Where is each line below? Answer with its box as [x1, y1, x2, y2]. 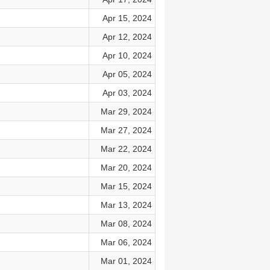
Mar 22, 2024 [100, 144, 152, 154]
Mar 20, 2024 [100, 163, 152, 172]
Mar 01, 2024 [100, 256, 152, 266]
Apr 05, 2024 [102, 69, 152, 79]
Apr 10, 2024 [102, 51, 152, 60]
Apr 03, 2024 [102, 88, 152, 98]
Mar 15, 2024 [100, 181, 152, 191]
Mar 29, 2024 [100, 107, 152, 116]
